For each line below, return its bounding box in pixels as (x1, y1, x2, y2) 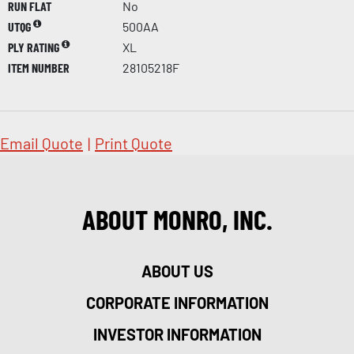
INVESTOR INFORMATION (92, 324, 262, 344)
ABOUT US (141, 261, 213, 281)
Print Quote (95, 133, 172, 153)
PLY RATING (8, 39, 62, 55)
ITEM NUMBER (8, 59, 70, 75)
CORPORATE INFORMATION (85, 292, 269, 312)
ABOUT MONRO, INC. (81, 201, 273, 235)
